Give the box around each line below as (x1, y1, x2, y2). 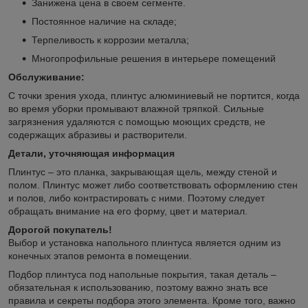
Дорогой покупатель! (8, 223, 112, 235)
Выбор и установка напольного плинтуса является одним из (8, 236, 280, 248)
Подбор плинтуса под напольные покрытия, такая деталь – (8, 268, 276, 280)
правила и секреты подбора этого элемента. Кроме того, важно (8, 294, 296, 306)
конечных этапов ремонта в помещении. (8, 250, 192, 261)
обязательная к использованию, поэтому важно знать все (8, 281, 268, 293)
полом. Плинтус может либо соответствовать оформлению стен (8, 179, 298, 190)
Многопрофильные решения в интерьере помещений (32, 52, 276, 64)
